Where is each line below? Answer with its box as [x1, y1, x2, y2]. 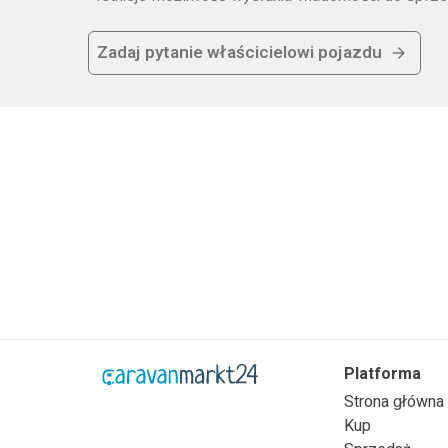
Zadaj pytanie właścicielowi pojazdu [96, 40, 382, 66]
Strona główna [344, 390, 444, 414]
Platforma [344, 362, 421, 386]
